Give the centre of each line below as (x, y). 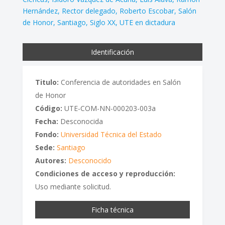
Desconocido (90, 160)
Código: (48, 108)
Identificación (112, 52)
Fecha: (46, 121)
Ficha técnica (112, 209)
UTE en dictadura (147, 22)
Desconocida (80, 121)
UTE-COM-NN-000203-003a (109, 108)
